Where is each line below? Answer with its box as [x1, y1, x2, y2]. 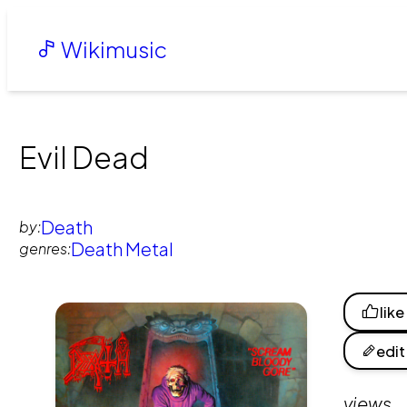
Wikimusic [57, 35, 168, 63]
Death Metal [71, 236, 174, 260]
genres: [19, 238, 72, 258]
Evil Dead [19, 139, 150, 176]
